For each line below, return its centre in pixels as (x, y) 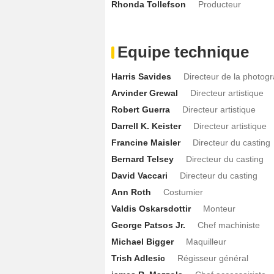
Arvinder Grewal (145, 93)
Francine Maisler (146, 142)
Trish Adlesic (138, 258)
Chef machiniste (229, 225)
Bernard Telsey (143, 159)
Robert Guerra (141, 109)
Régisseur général (213, 258)
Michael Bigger (143, 241)
